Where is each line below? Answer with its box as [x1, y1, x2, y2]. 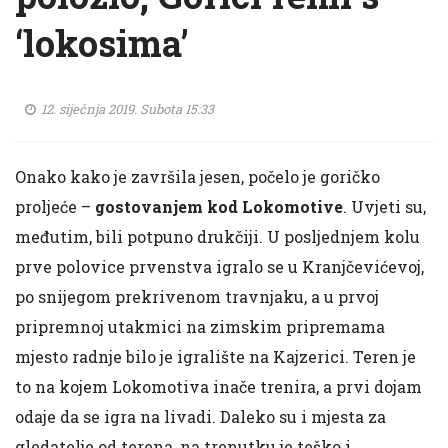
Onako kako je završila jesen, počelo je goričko [15, 166, 380, 187]
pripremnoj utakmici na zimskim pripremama [15, 316, 385, 337]
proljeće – [15, 196, 95, 217]
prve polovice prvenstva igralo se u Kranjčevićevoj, [15, 256, 424, 277]
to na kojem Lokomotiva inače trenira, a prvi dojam [15, 376, 422, 397]
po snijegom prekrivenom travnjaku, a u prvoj [15, 286, 379, 307]
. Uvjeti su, [343, 196, 426, 217]
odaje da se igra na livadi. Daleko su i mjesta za [15, 406, 386, 427]
